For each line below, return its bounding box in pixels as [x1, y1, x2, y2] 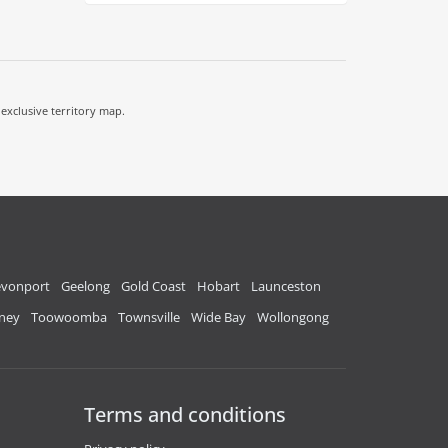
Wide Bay [191, 308, 246, 326]
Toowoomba [31, 308, 107, 326]
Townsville [118, 308, 180, 326]
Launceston [251, 277, 321, 295]
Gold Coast [121, 277, 186, 295]
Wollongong [257, 308, 329, 326]
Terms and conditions [83, 401, 286, 428]
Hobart [197, 277, 240, 295]
